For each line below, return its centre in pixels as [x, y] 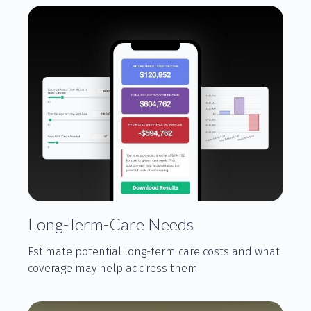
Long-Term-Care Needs [111, 224]
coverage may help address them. [114, 268]
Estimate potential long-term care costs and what [154, 251]
